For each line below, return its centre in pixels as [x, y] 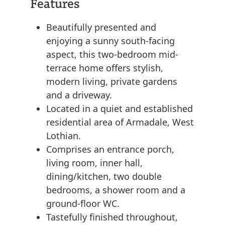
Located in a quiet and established [120, 109]
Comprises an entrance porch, [110, 149]
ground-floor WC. [83, 204]
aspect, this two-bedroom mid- [112, 54]
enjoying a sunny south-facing [110, 41]
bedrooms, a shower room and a [116, 190]
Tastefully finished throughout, [112, 217]
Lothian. [64, 136]
